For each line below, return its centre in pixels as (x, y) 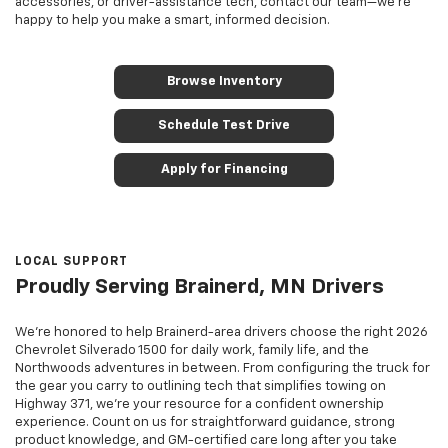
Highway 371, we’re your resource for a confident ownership (199, 405)
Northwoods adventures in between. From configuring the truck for (222, 369)
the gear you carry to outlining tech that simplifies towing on (200, 387)
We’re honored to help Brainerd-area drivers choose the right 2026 (221, 333)
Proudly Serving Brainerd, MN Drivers (199, 288)
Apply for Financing (224, 170)
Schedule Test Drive (224, 126)
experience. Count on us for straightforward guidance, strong (205, 423)
